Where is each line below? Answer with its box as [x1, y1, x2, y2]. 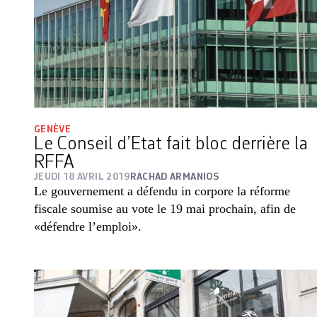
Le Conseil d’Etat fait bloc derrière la [34, 134, 308, 154]
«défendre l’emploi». [34, 219, 142, 234]
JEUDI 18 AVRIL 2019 [34, 171, 130, 182]
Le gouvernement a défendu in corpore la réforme [34, 183, 290, 198]
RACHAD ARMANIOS [129, 171, 219, 182]
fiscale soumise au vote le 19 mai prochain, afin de [34, 201, 296, 216]
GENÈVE [34, 124, 71, 134]
